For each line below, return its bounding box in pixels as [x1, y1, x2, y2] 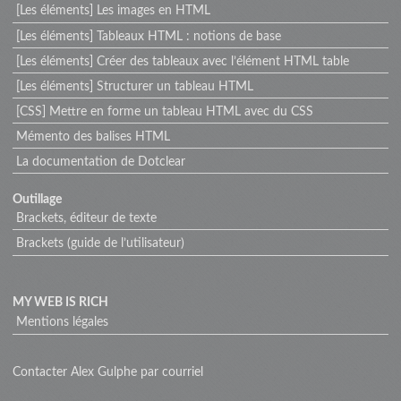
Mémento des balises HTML [15, 130, 170, 143]
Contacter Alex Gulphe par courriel [13, 365, 203, 379]
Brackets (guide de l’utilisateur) [15, 237, 184, 251]
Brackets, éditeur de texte [15, 211, 157, 225]
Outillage [13, 193, 62, 207]
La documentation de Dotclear [15, 155, 185, 168]
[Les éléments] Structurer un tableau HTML [15, 80, 253, 93]
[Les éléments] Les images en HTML [15, 4, 210, 18]
